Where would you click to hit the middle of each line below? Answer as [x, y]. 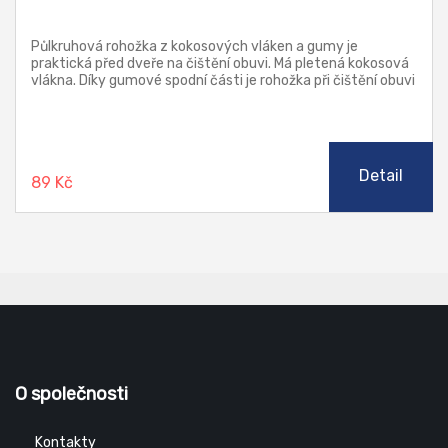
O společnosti [71, 394]
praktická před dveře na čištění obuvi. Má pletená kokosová [220, 64]
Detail [381, 176]
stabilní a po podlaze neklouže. [128, 98]
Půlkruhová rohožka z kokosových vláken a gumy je [194, 47]
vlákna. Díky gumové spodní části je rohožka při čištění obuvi [223, 81]
